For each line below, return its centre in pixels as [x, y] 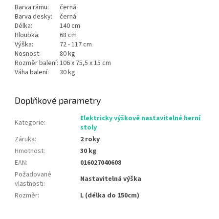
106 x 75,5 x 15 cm [85, 63]
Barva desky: [34, 17]
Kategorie [29, 123]
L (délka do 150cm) [110, 196]
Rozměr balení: [37, 63]
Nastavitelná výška [111, 179]
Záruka [25, 140]
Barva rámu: [33, 8]
